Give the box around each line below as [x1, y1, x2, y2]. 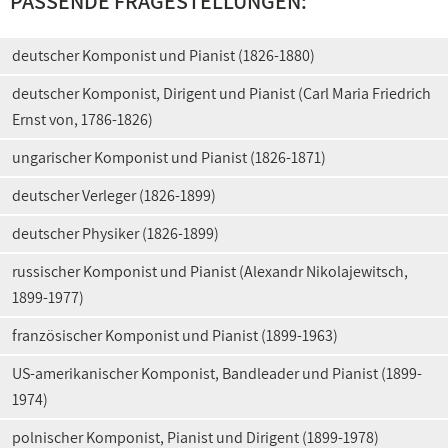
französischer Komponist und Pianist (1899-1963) [12, 325, 338, 346]
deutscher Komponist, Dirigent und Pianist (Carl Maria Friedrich [12, 83, 431, 104]
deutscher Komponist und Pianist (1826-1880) [12, 45, 315, 66]
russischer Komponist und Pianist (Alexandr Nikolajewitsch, [12, 261, 408, 282]
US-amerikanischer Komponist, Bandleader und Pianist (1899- [12, 363, 422, 384]
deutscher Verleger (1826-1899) [12, 185, 216, 206]
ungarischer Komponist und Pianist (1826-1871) [12, 147, 326, 168]
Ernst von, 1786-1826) [12, 109, 153, 130]
